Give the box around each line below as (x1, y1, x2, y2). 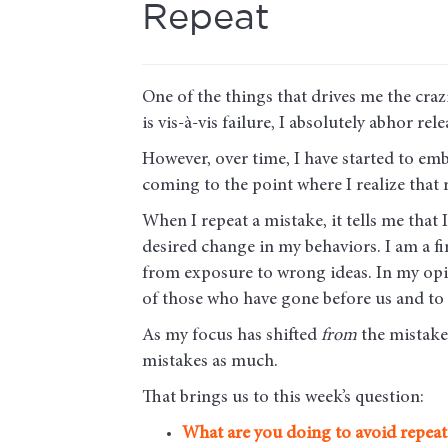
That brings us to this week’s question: (142, 388, 424, 407)
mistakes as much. (142, 352, 278, 371)
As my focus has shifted (142, 326, 321, 345)
